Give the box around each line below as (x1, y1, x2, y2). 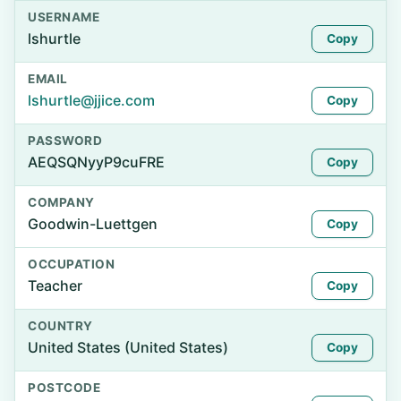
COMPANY (28, 195, 95, 209)
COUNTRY (28, 319, 93, 333)
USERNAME (28, 10, 100, 24)
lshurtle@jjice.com (28, 91, 155, 109)
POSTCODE (28, 380, 101, 395)
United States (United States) (28, 338, 228, 356)
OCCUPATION (28, 257, 115, 271)
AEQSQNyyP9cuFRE (28, 153, 165, 171)
